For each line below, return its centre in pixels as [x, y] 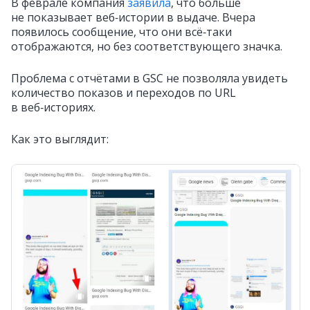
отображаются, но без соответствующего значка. [147, 46]
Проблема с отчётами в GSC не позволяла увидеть [149, 78]
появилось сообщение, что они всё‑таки [121, 31]
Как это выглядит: [60, 139]
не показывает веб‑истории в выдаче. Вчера [133, 17]
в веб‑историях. [53, 107]
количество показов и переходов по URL [124, 92]
